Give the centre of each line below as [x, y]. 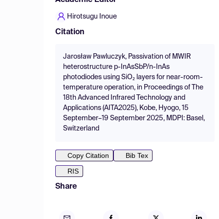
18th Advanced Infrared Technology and [124, 98]
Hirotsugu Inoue [92, 17]
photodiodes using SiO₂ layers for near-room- [133, 77]
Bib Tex [137, 155]
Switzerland [81, 129]
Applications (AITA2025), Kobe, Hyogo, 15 [126, 108]
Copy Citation [88, 155]
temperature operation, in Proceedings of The [133, 88]
